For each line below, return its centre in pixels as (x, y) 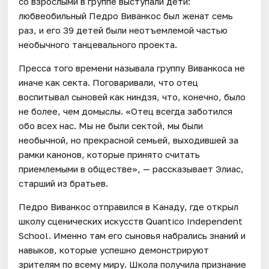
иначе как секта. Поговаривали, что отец (109, 82)
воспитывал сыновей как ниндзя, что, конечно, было (132, 96)
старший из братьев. (64, 183)
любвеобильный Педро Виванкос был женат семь (126, 15)
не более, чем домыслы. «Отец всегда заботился (126, 111)
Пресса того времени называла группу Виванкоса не (132, 68)
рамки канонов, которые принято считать (110, 154)
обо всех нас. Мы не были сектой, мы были (111, 125)
